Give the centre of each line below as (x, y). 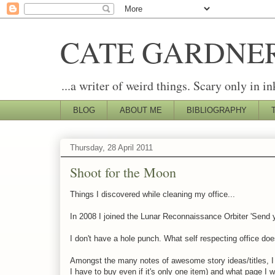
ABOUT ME (141, 110)
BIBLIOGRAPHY (216, 110)
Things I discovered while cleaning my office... (153, 194)
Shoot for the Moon (123, 172)
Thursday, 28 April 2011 (111, 148)
